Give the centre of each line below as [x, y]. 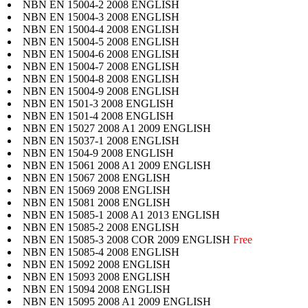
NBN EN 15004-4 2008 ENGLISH [101, 29]
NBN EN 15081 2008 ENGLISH [97, 202]
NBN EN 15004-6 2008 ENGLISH [101, 54]
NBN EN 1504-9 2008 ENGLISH [98, 153]
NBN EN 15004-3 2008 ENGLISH [101, 16]
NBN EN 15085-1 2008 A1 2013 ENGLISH [121, 214]
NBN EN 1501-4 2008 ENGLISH [98, 115]
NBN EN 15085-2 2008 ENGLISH [101, 227]
